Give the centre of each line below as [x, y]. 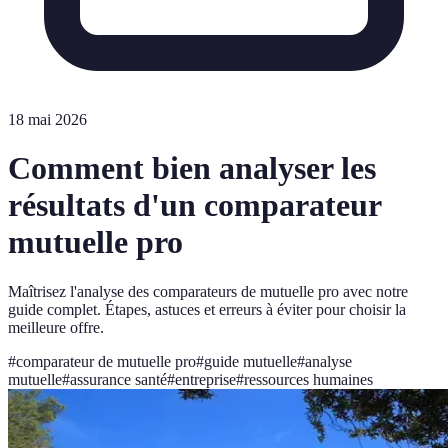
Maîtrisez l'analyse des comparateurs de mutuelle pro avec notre [208, 291]
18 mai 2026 [47, 119]
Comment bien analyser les [192, 168]
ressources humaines [308, 379]
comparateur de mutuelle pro [106, 361]
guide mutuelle [250, 361]
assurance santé [118, 379]
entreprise [205, 379]
